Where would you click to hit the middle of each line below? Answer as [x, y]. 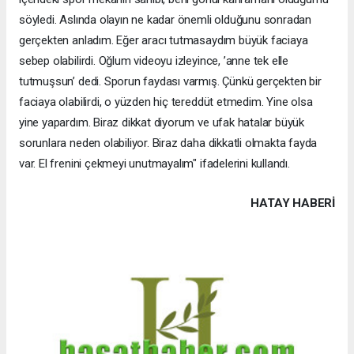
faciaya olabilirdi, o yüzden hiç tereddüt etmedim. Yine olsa [166, 102]
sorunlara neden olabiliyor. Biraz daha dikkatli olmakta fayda [168, 143]
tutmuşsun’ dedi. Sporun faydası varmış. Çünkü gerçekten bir [170, 81]
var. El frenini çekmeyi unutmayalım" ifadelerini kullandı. [154, 163]
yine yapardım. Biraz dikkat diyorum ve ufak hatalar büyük [162, 122]
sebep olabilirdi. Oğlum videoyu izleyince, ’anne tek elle [154, 60]
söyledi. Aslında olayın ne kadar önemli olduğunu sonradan [166, 19]
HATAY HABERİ [293, 203]
